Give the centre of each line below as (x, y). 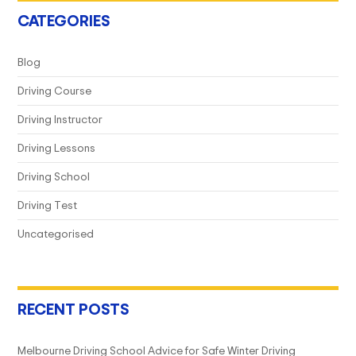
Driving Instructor (60, 118)
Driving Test (47, 204)
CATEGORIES (64, 20)
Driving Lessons (56, 147)
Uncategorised (56, 233)
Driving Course (54, 90)
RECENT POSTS (73, 308)
